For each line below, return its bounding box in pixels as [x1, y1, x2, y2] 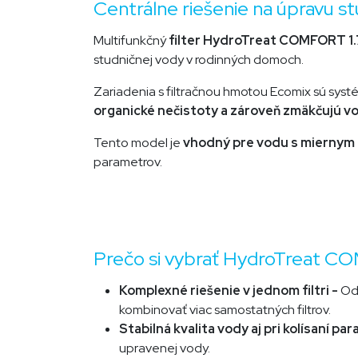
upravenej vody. [119, 340, 210, 356]
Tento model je [93, 134, 183, 151]
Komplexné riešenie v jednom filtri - [119, 282, 340, 299]
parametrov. [93, 153, 162, 170]
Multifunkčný [93, 32, 169, 49]
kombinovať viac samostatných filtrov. [119, 301, 331, 318]
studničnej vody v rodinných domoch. [93, 51, 304, 68]
